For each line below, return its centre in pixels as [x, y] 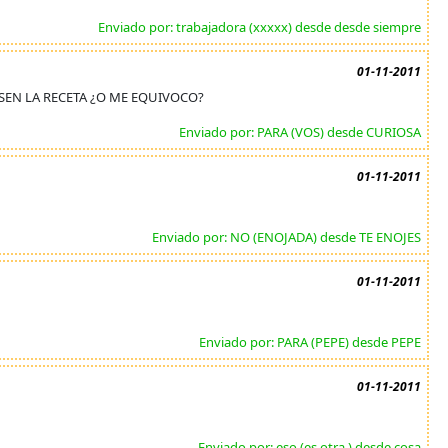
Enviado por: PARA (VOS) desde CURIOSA [300, 132]
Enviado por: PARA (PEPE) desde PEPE [310, 342]
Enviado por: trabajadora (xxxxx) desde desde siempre [260, 27]
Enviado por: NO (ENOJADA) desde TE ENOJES [287, 237]
